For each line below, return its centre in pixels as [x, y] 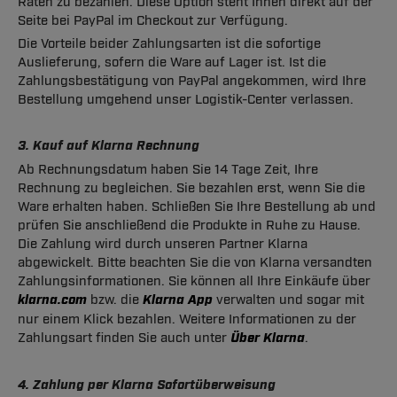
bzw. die [115, 300]
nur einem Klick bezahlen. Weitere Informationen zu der [187, 319]
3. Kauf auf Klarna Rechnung [109, 146]
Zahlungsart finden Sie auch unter [124, 338]
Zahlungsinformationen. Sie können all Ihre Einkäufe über [194, 281]
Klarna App [178, 300]
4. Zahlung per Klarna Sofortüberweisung [147, 385]
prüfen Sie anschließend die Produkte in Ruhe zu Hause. [189, 226]
